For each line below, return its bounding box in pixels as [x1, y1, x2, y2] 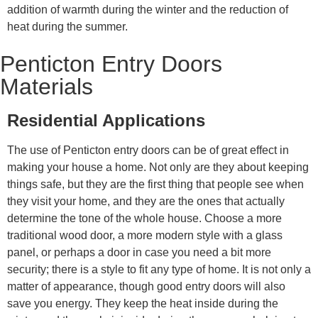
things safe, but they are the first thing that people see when [7, 178, 304, 191]
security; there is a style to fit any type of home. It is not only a [7, 263, 311, 276]
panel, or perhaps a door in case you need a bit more [7, 246, 271, 259]
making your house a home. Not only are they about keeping [7, 161, 309, 174]
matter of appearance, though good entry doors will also [7, 280, 285, 293]
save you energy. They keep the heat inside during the [7, 297, 278, 310]
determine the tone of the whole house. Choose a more [7, 212, 282, 225]
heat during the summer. [7, 21, 128, 33]
